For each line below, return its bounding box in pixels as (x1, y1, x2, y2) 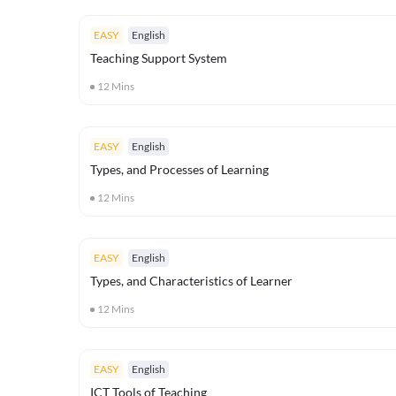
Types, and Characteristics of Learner (90, 273, 293, 288)
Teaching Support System (90, 50, 227, 65)
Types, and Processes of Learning (90, 162, 269, 177)
